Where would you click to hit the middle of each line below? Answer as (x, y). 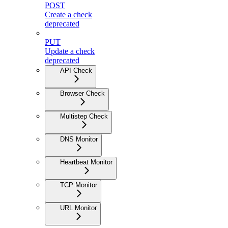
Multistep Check (84, 116)
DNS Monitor (79, 139)
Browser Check (82, 93)
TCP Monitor (79, 185)
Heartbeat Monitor (86, 162)
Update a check (70, 51)
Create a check (68, 14)
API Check (76, 70)
